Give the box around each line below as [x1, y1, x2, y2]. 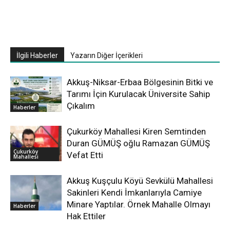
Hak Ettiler [67, 211, 106, 221]
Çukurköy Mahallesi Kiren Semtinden [67, 126, 206, 137]
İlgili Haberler [16, 51, 58, 60]
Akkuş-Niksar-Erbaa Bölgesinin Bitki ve [67, 77, 213, 87]
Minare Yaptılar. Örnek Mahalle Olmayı [67, 199, 210, 209]
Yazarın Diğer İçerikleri [70, 51, 143, 60]
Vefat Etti [67, 150, 103, 160]
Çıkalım [67, 101, 95, 111]
